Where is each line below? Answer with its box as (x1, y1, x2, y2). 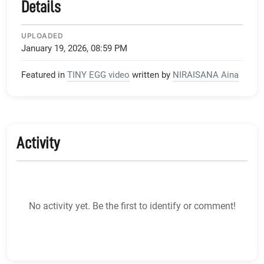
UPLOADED (21, 31, 63, 41)
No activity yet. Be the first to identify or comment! (28, 200, 236, 212)
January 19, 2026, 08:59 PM (21, 43, 127, 54)
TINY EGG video (67, 70, 130, 81)
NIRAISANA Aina (173, 70, 239, 81)
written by (132, 70, 170, 81)
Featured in (21, 70, 65, 81)
